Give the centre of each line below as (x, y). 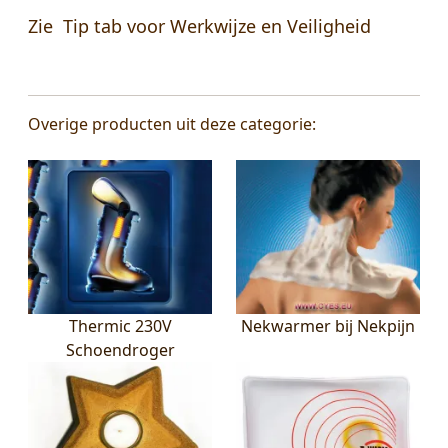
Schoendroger (120, 349)
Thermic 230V (120, 325)
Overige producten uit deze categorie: (172, 124)
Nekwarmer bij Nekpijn (328, 325)
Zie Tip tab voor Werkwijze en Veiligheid (199, 26)
